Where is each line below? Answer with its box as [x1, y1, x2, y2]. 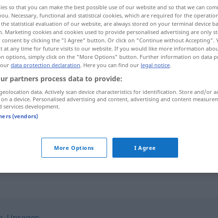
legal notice [141, 61, 170, 69]
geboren [151, 142, 179, 152]
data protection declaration [11, 61, 80, 69]
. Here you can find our [80, 61, 141, 69]
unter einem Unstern [79, 142, 152, 152]
